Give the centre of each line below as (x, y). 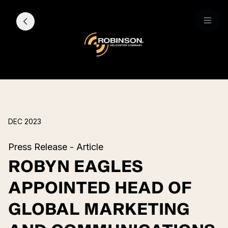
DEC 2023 (25, 121)
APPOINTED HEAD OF (100, 188)
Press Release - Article (56, 147)
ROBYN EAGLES (76, 167)
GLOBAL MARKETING (99, 209)
